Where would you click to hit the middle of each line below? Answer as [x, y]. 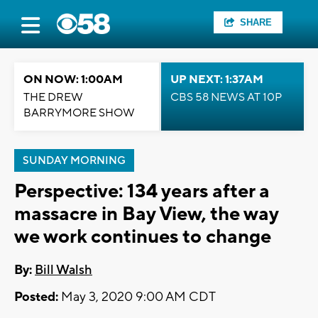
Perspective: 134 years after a [142, 191]
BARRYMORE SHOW [79, 113]
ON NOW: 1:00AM [73, 79]
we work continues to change [143, 237]
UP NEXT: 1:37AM [217, 79]
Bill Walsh [64, 270]
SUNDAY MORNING [74, 161]
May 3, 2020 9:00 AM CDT [137, 297]
